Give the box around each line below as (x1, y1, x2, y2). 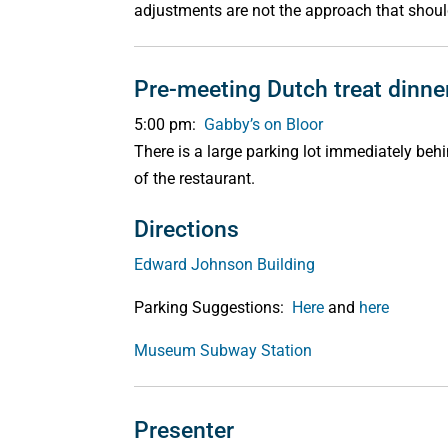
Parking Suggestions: (134, 298, 293, 318)
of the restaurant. (134, 169, 256, 189)
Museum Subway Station (134, 341, 313, 361)
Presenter (134, 416, 235, 444)
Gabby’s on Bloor (204, 115, 324, 135)
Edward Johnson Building (134, 255, 316, 275)
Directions (134, 216, 240, 244)
